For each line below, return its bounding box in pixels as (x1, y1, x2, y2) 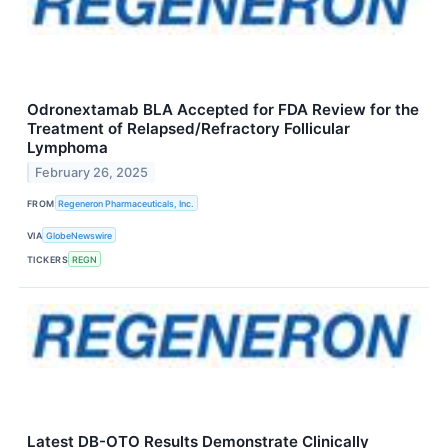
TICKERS (27, 253, 69, 265)
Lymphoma (27, 137, 108, 157)
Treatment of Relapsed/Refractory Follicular (27, 118, 350, 138)
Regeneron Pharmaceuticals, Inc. (58, 197, 195, 209)
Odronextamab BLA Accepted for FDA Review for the (27, 99, 419, 119)
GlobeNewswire (46, 229, 113, 241)
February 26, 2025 (35, 164, 149, 180)
